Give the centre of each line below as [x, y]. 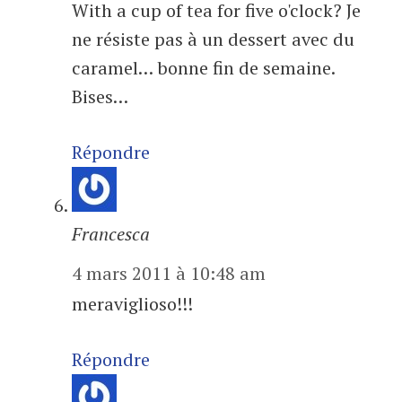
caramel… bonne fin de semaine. [203, 68]
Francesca [111, 234]
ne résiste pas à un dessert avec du [213, 39]
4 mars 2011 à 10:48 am [169, 273]
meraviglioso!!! [132, 304]
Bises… [100, 96]
